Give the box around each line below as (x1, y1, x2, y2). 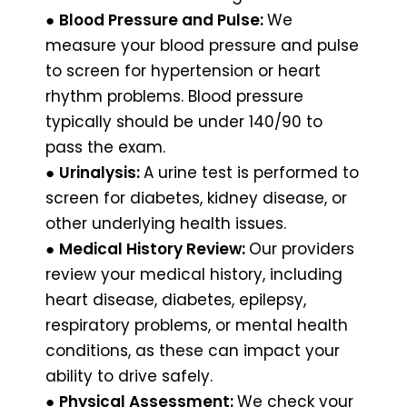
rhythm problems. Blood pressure (45, 84, 303, 107)
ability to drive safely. (45, 364, 213, 387)
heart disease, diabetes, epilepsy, (45, 288, 306, 311)
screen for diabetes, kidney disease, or (45, 186, 347, 209)
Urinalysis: (59, 161, 144, 184)
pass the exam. (45, 135, 165, 158)
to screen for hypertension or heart (45, 59, 321, 82)
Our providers (249, 237, 354, 260)
